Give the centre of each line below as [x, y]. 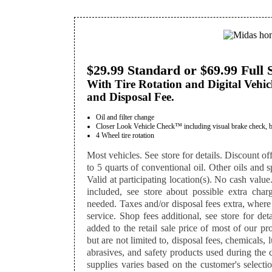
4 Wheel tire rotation [125, 135]
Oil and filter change [125, 117]
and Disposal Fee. [131, 97]
